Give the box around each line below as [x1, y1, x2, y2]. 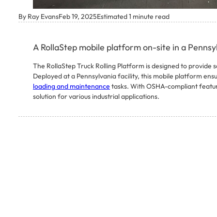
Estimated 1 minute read [97, 12, 170, 21]
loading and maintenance [33, 82, 110, 91]
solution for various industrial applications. [33, 92, 159, 101]
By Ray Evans [18, 12, 59, 21]
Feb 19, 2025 [59, 12, 97, 21]
